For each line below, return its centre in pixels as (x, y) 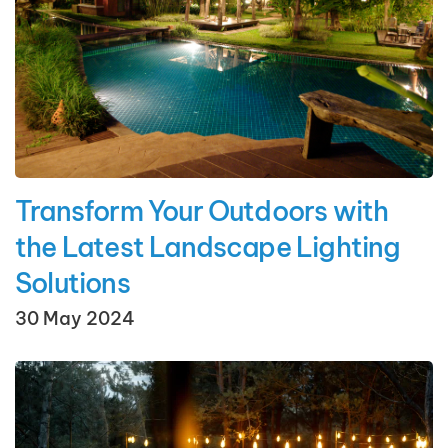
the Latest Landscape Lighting (208, 247)
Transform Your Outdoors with (202, 211)
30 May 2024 (75, 319)
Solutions (72, 283)
